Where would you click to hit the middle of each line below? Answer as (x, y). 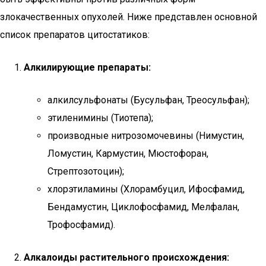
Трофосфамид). (81, 225)
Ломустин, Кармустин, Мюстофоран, (128, 153)
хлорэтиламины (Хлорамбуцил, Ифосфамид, (146, 189)
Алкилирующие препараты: (87, 67)
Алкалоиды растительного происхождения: (126, 257)
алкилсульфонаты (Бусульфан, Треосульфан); (148, 100)
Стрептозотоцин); (86, 171)
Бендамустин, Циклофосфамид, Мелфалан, (143, 207)
